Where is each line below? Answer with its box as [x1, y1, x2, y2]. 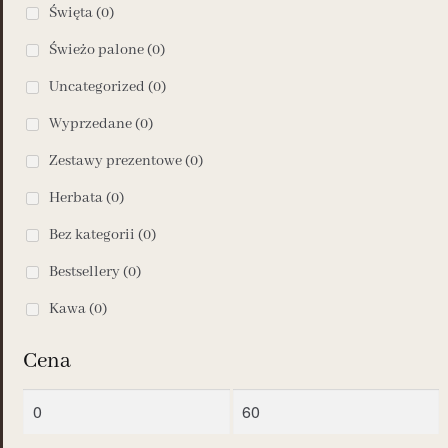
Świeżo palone [49, 41, 144, 59]
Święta [49, 4, 93, 22]
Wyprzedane [49, 115, 132, 133]
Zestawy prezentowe [49, 152, 182, 170]
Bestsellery [49, 263, 120, 281]
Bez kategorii [49, 226, 135, 244]
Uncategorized [49, 78, 145, 96]
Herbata [49, 189, 103, 207]
